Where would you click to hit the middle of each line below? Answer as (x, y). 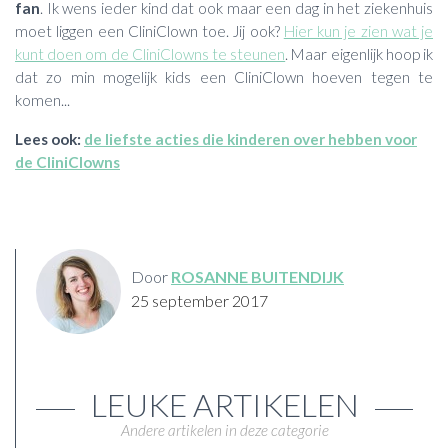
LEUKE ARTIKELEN (224, 404)
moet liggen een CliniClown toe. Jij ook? (149, 31)
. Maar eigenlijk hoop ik (359, 54)
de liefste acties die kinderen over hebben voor (250, 138)
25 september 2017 (199, 300)
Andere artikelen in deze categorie (224, 429)
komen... (42, 100)
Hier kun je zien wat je (358, 31)
